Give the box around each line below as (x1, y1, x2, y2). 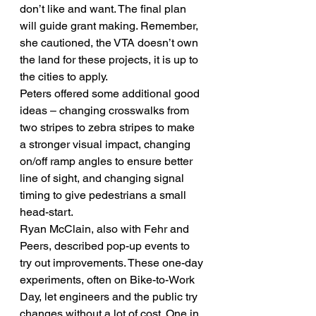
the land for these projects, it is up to (20, 52, 201, 66)
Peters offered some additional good (20, 86, 202, 100)
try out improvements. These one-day (20, 255, 206, 269)
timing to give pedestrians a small (20, 188, 189, 202)
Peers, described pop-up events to (20, 238, 193, 253)
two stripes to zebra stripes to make (20, 120, 197, 134)
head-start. (20, 205, 73, 219)
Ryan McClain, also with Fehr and (20, 221, 192, 236)
